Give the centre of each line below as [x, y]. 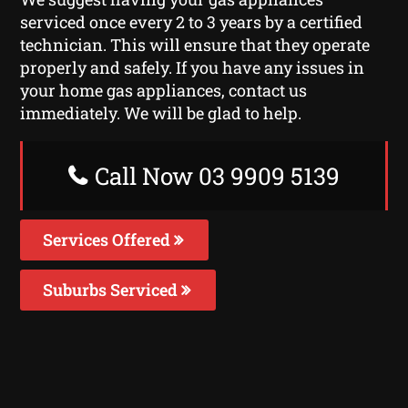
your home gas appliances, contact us [164, 90]
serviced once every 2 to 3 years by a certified [192, 21]
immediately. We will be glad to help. [161, 112]
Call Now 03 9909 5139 [214, 175]
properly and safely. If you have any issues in [193, 67]
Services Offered [109, 239]
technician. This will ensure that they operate [195, 44]
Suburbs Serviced [112, 289]
